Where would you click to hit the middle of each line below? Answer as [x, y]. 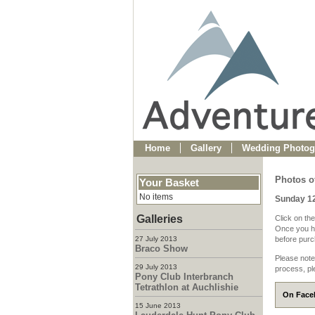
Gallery [206, 148]
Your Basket [169, 182]
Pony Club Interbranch [184, 277]
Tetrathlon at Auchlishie [186, 287]
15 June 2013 [157, 306]
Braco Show [161, 249]
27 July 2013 [156, 239]
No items [156, 197]
